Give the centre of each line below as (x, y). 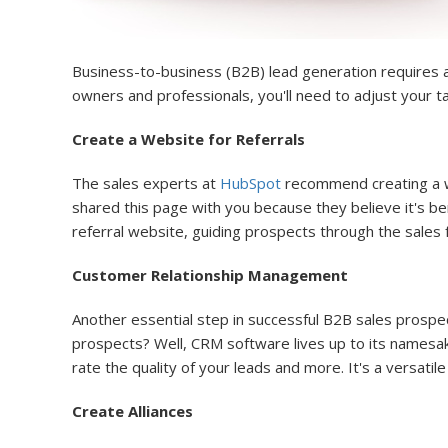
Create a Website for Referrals (188, 139)
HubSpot (250, 183)
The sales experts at (146, 183)
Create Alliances (132, 411)
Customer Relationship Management (210, 275)
